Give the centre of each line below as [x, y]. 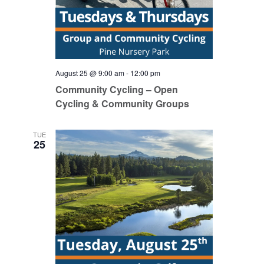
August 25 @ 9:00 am [90, 73]
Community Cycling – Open [116, 89]
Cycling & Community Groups [122, 103]
